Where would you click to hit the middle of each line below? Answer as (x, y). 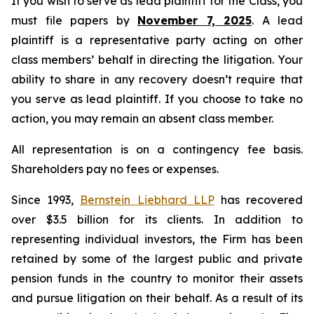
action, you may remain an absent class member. (142, 118)
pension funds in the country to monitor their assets (157, 278)
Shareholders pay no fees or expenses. (115, 169)
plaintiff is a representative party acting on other (157, 40)
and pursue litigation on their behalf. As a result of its (157, 298)
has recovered (259, 200)
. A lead (277, 20)
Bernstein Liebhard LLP (147, 200)
